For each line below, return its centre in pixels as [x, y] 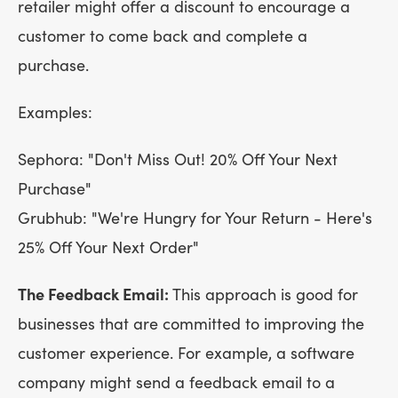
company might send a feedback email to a [176, 383]
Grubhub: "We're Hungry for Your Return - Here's [195, 219]
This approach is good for [265, 295]
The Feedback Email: [95, 295]
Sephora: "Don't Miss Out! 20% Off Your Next [178, 160]
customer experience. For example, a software [186, 354]
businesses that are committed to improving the [191, 324]
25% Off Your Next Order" [113, 248]
